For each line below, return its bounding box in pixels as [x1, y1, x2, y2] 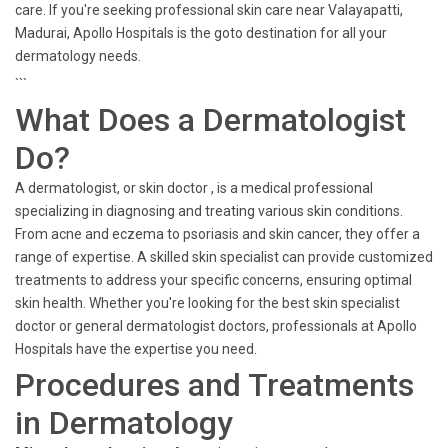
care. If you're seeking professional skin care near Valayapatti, [15, 2, 403, 18]
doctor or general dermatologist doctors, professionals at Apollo [15, 318, 417, 334]
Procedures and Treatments [15, 366, 414, 404]
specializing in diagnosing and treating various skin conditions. [15, 203, 403, 219]
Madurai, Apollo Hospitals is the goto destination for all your [15, 25, 387, 41]
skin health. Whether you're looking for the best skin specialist [15, 295, 400, 311]
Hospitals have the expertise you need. [15, 341, 257, 357]
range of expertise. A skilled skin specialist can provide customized [15, 249, 433, 265]
